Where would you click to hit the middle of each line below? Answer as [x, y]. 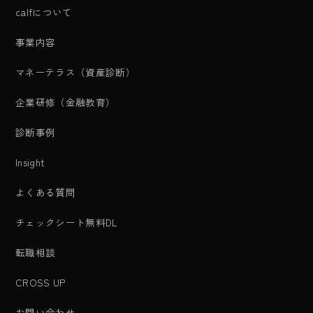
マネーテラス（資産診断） [75, 72]
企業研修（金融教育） [66, 102]
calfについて [44, 12]
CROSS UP [41, 282]
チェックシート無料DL [67, 222]
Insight [30, 162]
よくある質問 [45, 192]
